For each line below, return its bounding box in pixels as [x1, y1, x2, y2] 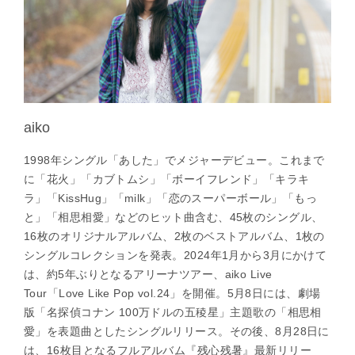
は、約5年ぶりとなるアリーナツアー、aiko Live [24, 267, 273, 281]
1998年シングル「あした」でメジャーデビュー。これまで [24, 153, 325, 166]
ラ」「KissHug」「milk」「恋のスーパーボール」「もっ [24, 191, 318, 204]
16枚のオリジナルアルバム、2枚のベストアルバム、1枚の [24, 229, 325, 242]
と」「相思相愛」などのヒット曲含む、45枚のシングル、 [24, 210, 323, 223]
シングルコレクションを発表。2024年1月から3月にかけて [24, 248, 327, 261]
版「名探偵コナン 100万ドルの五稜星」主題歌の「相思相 [24, 305, 322, 319]
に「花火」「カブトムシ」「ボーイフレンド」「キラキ [24, 172, 310, 185]
